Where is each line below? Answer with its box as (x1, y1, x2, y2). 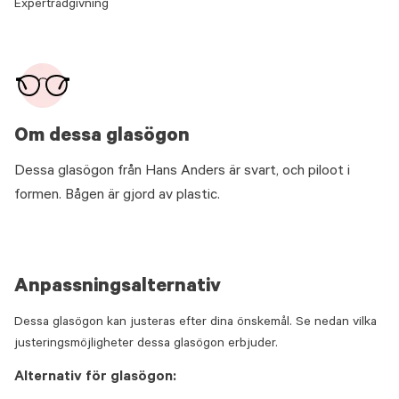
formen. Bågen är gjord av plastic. (14, 188, 220, 204)
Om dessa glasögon (14, 126, 190, 148)
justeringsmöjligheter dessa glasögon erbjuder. (14, 338, 278, 352)
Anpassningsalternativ (14, 277, 221, 298)
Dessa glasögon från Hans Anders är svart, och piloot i (14, 164, 350, 180)
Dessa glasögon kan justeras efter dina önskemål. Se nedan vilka (14, 316, 377, 330)
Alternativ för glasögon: (14, 370, 176, 386)
